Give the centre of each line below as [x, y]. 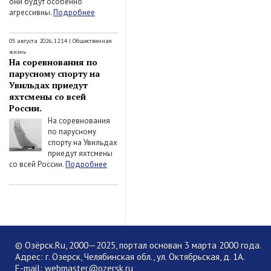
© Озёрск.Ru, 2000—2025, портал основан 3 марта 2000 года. [138, 245]
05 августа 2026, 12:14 [38, 41]
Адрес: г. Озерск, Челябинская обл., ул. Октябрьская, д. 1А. [130, 256]
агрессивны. [31, 12]
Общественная [92, 41]
